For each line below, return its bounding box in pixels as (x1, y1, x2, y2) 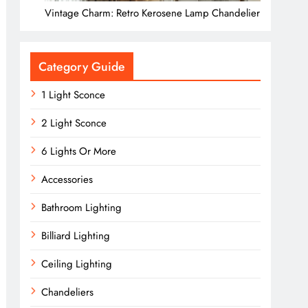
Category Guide (38, 58, 126, 76)
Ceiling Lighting (41, 256, 113, 272)
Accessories (41, 172, 93, 188)
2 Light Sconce (41, 115, 107, 131)
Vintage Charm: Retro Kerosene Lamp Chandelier (45, 5, 261, 21)
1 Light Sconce (41, 87, 106, 103)
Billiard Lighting (41, 228, 111, 244)
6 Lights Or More (41, 144, 117, 159)
